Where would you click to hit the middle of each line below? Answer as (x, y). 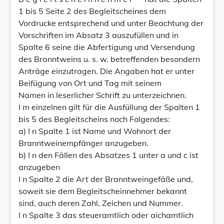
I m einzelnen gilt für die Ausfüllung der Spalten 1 (109, 107)
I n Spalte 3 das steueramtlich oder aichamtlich (106, 215)
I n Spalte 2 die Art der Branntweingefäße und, (106, 179)
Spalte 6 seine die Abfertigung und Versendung (107, 47)
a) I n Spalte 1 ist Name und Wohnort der (95, 131)
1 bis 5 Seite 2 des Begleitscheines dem (92, 11)
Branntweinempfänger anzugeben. (83, 143)
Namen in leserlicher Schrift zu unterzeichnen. (102, 95)
